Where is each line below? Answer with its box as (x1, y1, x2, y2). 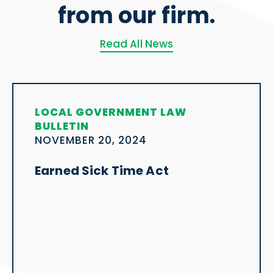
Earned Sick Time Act (35, 161, 169, 179)
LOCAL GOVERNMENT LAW (35, 104, 187, 119)
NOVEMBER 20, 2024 (35, 132, 147, 147)
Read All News (99, 36, 174, 51)
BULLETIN (35, 118, 90, 133)
